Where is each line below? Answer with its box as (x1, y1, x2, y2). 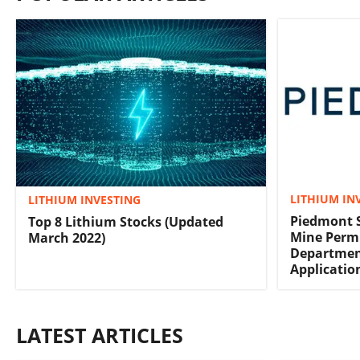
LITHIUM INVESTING (28, 191, 141, 207)
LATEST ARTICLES (16, 321, 183, 350)
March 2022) (28, 228, 105, 247)
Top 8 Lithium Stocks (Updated (28, 212, 223, 231)
